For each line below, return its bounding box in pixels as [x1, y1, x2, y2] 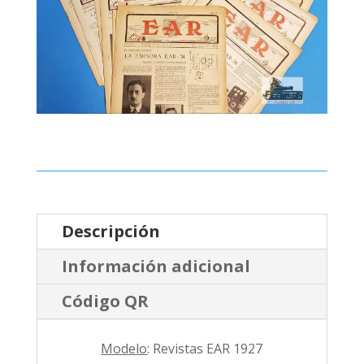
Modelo [101, 340, 148, 357]
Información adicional [61, 255, 250, 277]
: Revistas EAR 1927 [147, 340, 263, 357]
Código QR [61, 290, 149, 312]
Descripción [61, 220, 160, 242]
